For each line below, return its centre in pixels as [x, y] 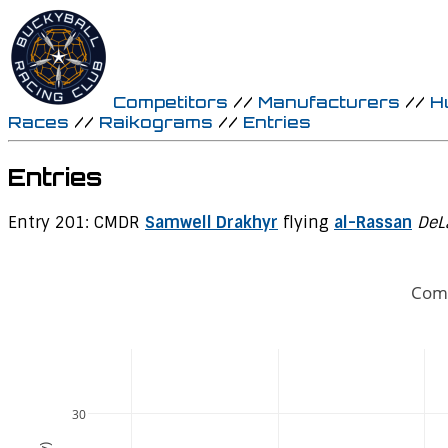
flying [306, 222]
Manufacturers [329, 102]
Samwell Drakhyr [211, 222]
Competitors [170, 102]
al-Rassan [373, 222]
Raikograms [156, 122]
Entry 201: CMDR [76, 222]
